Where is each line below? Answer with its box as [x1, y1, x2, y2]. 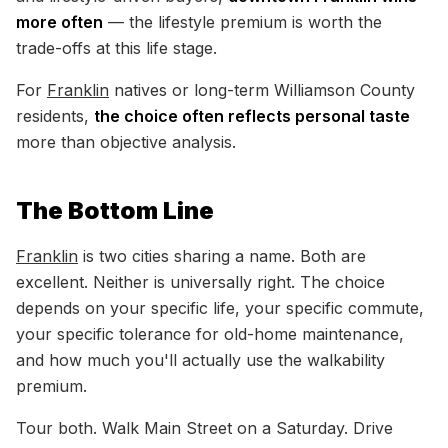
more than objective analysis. [16, 132, 236, 152]
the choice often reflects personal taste [94, 106, 410, 126]
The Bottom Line [16, 196, 214, 225]
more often [16, 12, 103, 32]
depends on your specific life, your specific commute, [16, 298, 424, 318]
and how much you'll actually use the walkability [16, 350, 385, 370]
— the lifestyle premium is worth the [103, 12, 382, 32]
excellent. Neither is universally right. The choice [16, 272, 385, 292]
